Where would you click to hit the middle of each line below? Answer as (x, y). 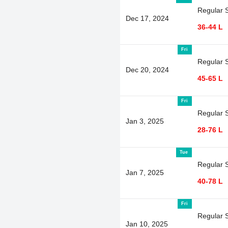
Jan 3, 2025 (145, 121)
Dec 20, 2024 (147, 69)
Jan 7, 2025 (145, 172)
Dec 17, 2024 (147, 18)
